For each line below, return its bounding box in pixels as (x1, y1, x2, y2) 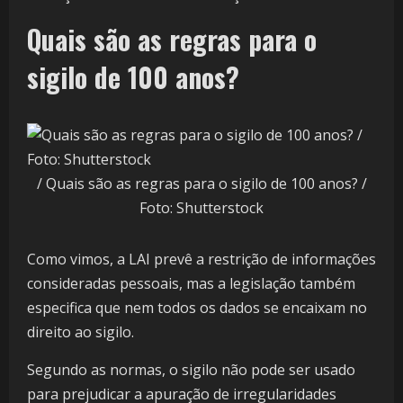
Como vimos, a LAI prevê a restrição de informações (27, 249, 376, 270)
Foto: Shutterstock (139, 198, 264, 219)
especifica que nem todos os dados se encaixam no (27, 298, 367, 318)
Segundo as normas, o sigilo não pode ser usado (27, 360, 355, 381)
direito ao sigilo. (27, 322, 134, 343)
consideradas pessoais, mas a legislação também (27, 273, 355, 294)
